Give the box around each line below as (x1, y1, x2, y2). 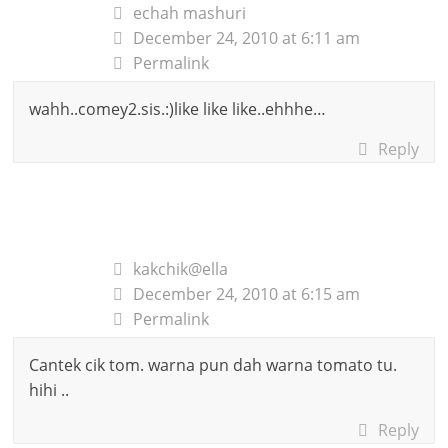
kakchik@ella (133, 257, 229, 280)
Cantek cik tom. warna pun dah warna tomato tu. (29, 353, 398, 376)
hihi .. (29, 378, 70, 401)
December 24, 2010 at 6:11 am (133, 26, 361, 49)
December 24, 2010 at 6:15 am (133, 282, 361, 305)
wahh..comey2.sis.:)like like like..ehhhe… (29, 97, 327, 120)
